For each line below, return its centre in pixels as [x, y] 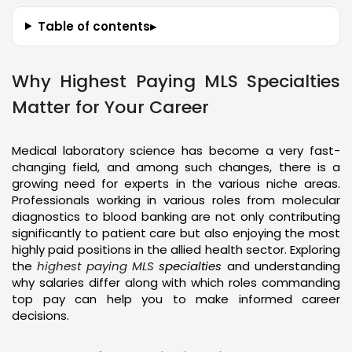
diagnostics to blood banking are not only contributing [176, 216]
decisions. [40, 315]
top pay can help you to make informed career [176, 299]
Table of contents [93, 26]
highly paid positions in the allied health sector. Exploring [176, 249]
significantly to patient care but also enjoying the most [176, 233]
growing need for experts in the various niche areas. [176, 183]
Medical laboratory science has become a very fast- [176, 150]
